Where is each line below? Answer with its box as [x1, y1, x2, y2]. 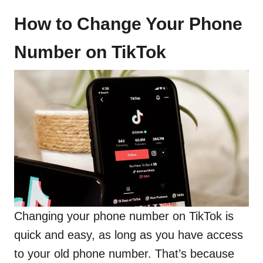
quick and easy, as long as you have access [14, 228, 243, 242]
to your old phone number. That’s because [14, 247, 234, 261]
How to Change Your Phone [14, 14, 242, 33]
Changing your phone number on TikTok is [14, 210, 234, 223]
